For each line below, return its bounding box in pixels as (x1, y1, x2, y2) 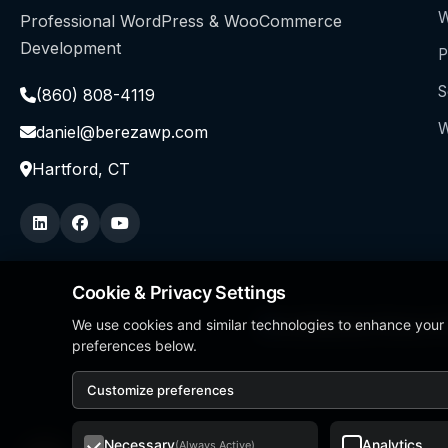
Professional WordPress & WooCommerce (20, 10, 342, 31)
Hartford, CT (32, 158, 130, 179)
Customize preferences (87, 382, 234, 398)
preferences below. (72, 337, 197, 354)
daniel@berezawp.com (36, 121, 208, 142)
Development (20, 37, 121, 58)
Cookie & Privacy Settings (72, 282, 286, 303)
